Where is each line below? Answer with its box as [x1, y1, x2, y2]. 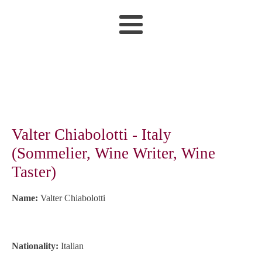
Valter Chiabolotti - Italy [12, 126, 171, 143]
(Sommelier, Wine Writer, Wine [12, 144, 215, 162]
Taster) [12, 163, 56, 181]
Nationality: [12, 241, 61, 251]
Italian [61, 241, 84, 251]
